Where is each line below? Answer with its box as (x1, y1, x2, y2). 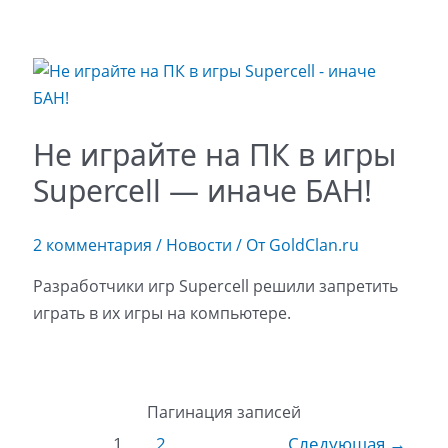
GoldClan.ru (268, 233, 359, 256)
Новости (165, 233, 232, 256)
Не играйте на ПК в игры (32, 133, 396, 175)
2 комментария (32, 233, 152, 256)
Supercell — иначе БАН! (32, 169, 372, 211)
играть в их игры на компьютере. (32, 301, 291, 324)
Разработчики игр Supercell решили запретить (32, 274, 398, 297)
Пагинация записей (147, 400, 301, 423)
